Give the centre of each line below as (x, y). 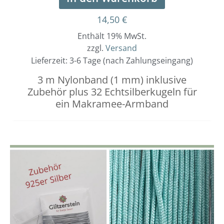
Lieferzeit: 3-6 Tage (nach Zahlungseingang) (112, 61)
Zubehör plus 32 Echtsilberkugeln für (112, 92)
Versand (121, 48)
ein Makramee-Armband (112, 104)
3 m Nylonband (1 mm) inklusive (112, 80)
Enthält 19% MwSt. (112, 36)
